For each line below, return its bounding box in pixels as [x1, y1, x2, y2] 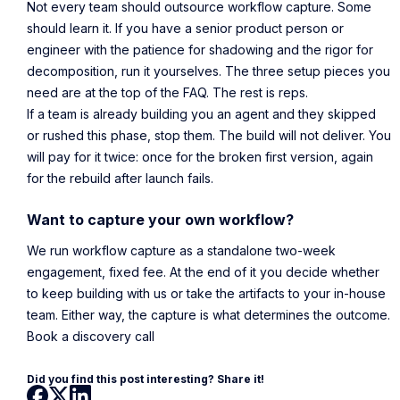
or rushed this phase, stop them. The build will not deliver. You [27, 128, 391, 144]
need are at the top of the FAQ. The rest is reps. [27, 85, 308, 101]
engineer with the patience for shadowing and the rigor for [27, 42, 373, 58]
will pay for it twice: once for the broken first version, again [27, 149, 373, 165]
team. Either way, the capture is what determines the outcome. [27, 307, 390, 323]
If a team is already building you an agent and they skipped [27, 106, 376, 122]
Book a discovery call [27, 329, 154, 345]
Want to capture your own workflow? [27, 210, 294, 229]
